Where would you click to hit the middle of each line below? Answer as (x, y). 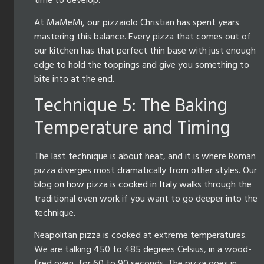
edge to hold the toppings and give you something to (142, 66)
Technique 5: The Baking (131, 106)
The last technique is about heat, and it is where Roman (145, 156)
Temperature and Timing (132, 128)
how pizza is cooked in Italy (122, 185)
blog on (50, 185)
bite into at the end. (74, 80)
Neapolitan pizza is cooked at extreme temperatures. (141, 236)
